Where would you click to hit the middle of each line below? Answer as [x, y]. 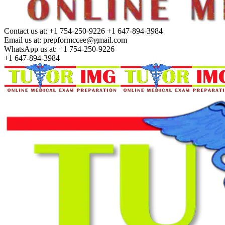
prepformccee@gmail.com [85, 40]
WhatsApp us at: [30, 49]
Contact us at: [26, 31]
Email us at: [23, 40]
